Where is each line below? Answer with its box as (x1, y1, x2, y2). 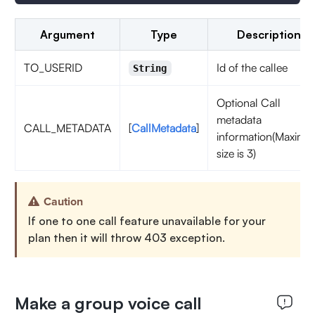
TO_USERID (23, 60, 82, 75)
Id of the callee (216, 60, 288, 75)
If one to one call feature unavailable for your (27, 214, 266, 228)
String (133, 63, 167, 74)
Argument (39, 27, 95, 41)
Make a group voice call (14, 292, 201, 314)
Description (236, 27, 301, 41)
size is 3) (216, 146, 256, 160)
